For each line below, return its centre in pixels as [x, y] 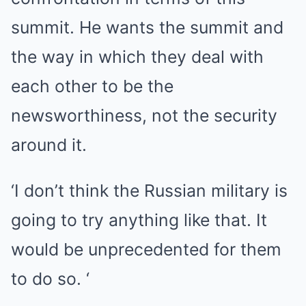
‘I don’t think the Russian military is [149, 191]
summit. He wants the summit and [147, 27]
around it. [49, 145]
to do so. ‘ [50, 279]
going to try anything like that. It [139, 220]
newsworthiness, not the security [144, 115]
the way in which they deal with [137, 57]
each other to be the [92, 86]
